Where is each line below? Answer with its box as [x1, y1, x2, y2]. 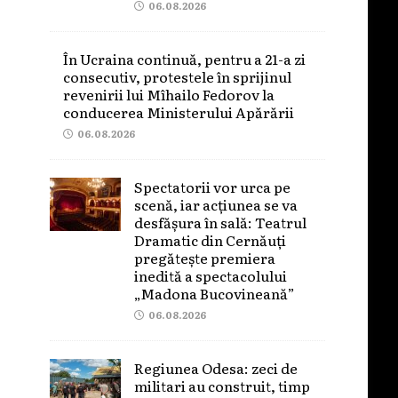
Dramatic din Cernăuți [134, 228, 287, 251]
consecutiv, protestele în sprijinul [63, 65, 292, 87]
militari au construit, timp [134, 374, 311, 396]
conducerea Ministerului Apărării [63, 100, 295, 123]
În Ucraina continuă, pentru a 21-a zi [63, 47, 306, 69]
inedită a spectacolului [134, 264, 288, 286]
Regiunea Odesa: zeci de [134, 356, 298, 378]
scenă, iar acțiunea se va [134, 193, 298, 215]
